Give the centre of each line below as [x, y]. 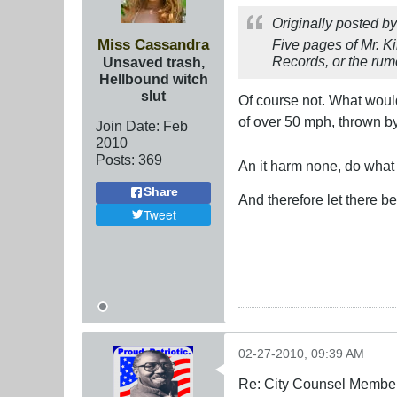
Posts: [115, 159]
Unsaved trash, [153, 62]
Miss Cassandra [153, 44]
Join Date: [128, 125]
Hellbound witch [153, 78]
